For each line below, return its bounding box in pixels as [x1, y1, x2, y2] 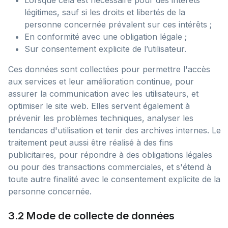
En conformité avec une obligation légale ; [24, 32, 187, 42]
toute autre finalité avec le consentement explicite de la [8, 174, 220, 184]
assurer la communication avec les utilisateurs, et [8, 89, 198, 99]
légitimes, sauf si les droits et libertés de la [24, 7, 185, 17]
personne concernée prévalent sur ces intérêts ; [24, 19, 212, 30]
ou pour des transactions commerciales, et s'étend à [8, 162, 211, 172]
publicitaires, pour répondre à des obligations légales [8, 150, 212, 160]
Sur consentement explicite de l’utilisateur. [24, 44, 186, 54]
